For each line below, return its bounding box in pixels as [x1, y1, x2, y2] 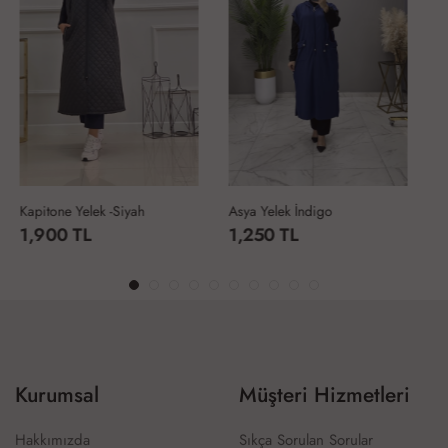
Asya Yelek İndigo [30, 200, 134, 221]
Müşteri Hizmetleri [239, 379, 410, 410]
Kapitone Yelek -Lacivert [239, 200, 377, 221]
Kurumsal [15, 379, 99, 410]
